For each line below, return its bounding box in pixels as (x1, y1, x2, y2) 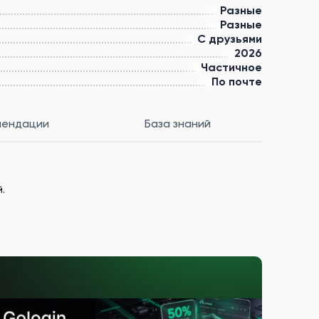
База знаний (145, 117, 211, 130)
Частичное (201, 61, 262, 74)
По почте (211, 75, 262, 88)
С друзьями (197, 32, 262, 46)
